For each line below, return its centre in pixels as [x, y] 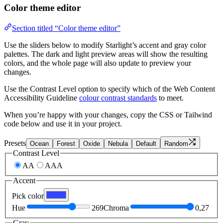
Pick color [28, 196]
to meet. [170, 98]
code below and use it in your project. [63, 123]
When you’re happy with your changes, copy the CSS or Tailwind [108, 114]
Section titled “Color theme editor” [66, 28]
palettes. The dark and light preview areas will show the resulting [106, 54]
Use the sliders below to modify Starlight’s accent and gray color [105, 45]
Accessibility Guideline [42, 98]
